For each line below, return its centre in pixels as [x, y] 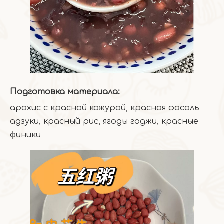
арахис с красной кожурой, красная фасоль [105, 108]
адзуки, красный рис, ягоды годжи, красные [104, 122]
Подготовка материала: [65, 92]
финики [25, 135]
